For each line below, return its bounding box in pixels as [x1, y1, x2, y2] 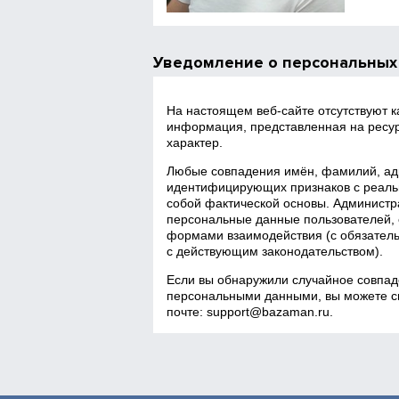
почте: [167, 305, 208, 319]
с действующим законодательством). [167, 244, 384, 258]
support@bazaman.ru [207, 305, 330, 319]
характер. [167, 135, 224, 150]
